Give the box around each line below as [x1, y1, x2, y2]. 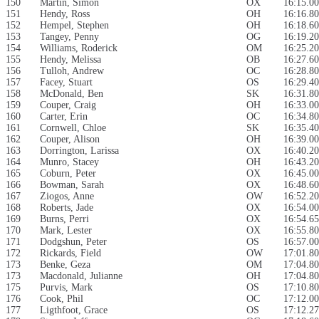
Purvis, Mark [40, 282, 93, 293]
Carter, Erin [40, 111, 88, 122]
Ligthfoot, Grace [40, 305, 108, 316]
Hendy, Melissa [40, 54, 101, 66]
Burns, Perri [40, 214, 89, 225]
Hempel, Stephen [40, 20, 109, 31]
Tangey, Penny [40, 31, 99, 43]
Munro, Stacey [40, 157, 99, 168]
